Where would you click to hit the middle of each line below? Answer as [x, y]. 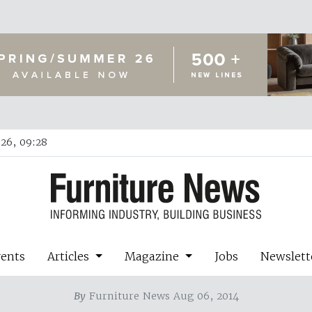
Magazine [154, 256]
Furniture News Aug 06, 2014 [162, 296]
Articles [70, 256]
